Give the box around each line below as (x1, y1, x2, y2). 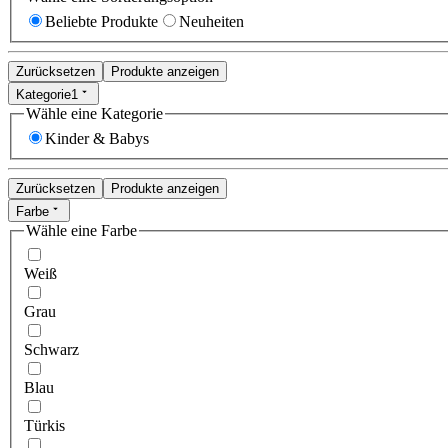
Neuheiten (179, 13, 244, 31)
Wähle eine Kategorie (26, 104, 163, 122)
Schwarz (24, 341, 79, 359)
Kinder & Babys (45, 130, 149, 148)
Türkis (24, 417, 65, 435)
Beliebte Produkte (45, 13, 158, 31)
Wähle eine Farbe (26, 221, 137, 239)
